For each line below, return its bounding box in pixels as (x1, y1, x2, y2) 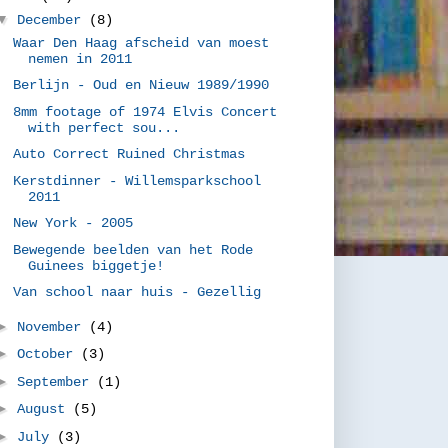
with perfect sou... (28, 119, 181, 136)
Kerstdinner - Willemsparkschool (13, 172, 262, 189)
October (17, 346, 82, 362)
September (17, 373, 98, 390)
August (17, 401, 74, 417)
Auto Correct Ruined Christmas (13, 146, 246, 162)
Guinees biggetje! (28, 257, 165, 274)
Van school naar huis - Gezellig (13, 284, 262, 300)
